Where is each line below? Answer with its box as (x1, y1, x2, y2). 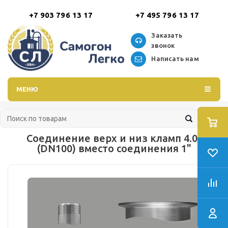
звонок (151, 41, 175, 49)
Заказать (151, 31, 183, 39)
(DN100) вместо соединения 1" (37, 142, 191, 154)
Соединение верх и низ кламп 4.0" (26, 132, 202, 144)
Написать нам (151, 54, 199, 62)
